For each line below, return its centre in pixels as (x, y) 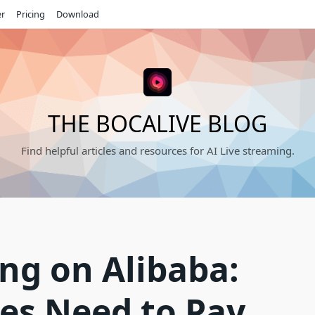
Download (78, 14)
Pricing (31, 14)
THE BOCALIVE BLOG (157, 123)
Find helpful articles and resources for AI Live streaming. (157, 150)
